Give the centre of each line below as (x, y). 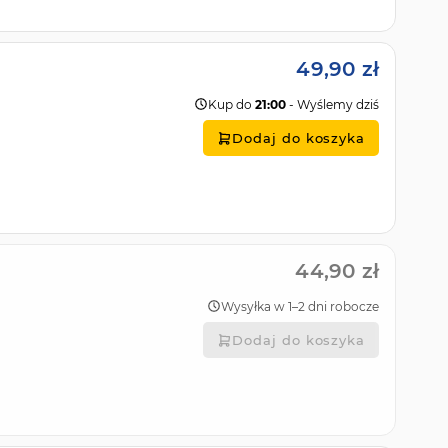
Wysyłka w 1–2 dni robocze (300, 306)
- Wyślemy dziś (332, 104)
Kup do (231, 104)
